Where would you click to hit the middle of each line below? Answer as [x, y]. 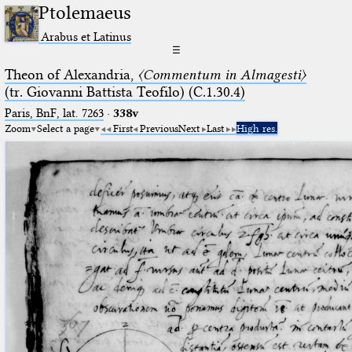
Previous [159, 128]
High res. [257, 128]
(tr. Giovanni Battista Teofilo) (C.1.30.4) [125, 92]
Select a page [65, 128]
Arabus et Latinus [86, 36]
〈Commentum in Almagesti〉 [222, 74]
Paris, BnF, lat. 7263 [54, 113]
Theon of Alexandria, [71, 74]
